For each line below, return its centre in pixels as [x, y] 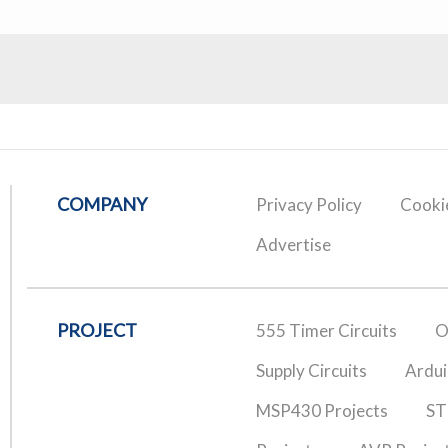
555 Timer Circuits [326, 330]
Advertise [293, 244]
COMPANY [102, 203]
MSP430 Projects [321, 410]
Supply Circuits [311, 370]
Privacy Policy [308, 204]
